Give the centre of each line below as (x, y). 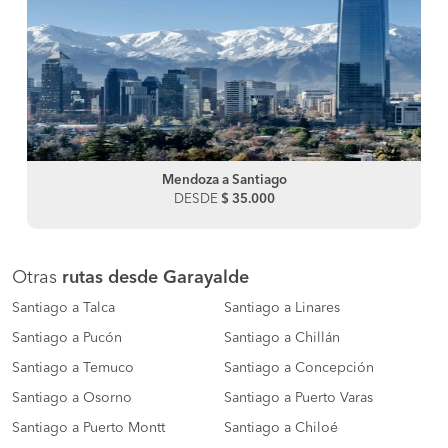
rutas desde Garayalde (155, 277)
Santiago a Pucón (67, 337)
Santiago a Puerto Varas (298, 397)
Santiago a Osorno (72, 397)
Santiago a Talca (63, 307)
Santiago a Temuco (73, 367)
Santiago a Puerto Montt (88, 427)
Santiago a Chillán (282, 337)
